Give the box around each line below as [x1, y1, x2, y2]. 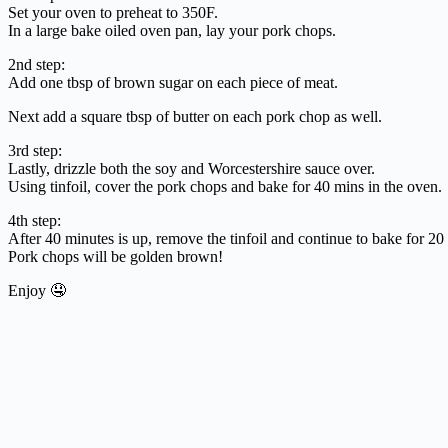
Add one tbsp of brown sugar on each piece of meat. [8, 73, 338, 91]
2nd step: [8, 55, 65, 73]
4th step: [8, 211, 61, 229]
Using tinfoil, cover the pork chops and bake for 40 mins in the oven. [8, 177, 442, 195]
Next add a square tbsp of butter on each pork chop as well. [8, 107, 382, 125]
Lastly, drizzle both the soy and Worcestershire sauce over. [8, 159, 375, 177]
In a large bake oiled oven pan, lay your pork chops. [8, 21, 336, 39]
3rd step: [8, 141, 62, 159]
